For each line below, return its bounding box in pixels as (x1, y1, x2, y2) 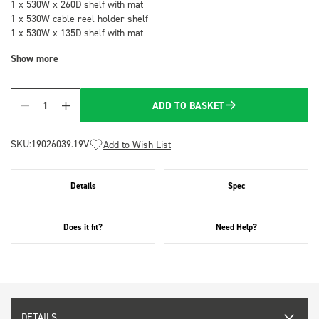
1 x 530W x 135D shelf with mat (11, 26, 143, 38)
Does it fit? (63, 221, 103, 233)
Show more (11, 52, 58, 65)
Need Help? (215, 221, 257, 233)
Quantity (36, 105, 75, 120)
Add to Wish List (103, 138, 171, 150)
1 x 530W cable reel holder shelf (11, 12, 148, 24)
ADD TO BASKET (152, 99, 224, 112)
